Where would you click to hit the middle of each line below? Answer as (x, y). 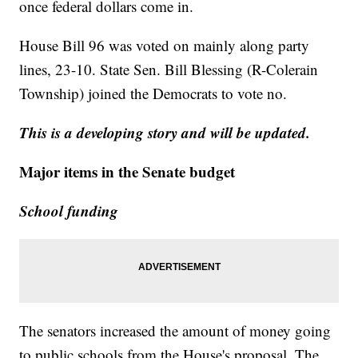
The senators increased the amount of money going (175, 330)
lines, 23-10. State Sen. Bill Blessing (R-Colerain (169, 69)
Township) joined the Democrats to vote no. (153, 93)
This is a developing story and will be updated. (165, 132)
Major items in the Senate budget (127, 171)
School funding (69, 210)
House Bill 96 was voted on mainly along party (165, 45)
